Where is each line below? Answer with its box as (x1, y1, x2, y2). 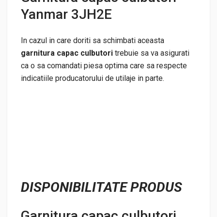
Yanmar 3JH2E (21, 6, 112, 22)
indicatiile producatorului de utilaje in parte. (21, 73, 164, 83)
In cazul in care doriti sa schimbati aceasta (21, 35, 164, 45)
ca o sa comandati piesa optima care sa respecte (21, 61, 187, 70)
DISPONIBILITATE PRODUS (21, 179, 182, 195)
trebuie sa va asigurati (115, 48, 189, 58)
